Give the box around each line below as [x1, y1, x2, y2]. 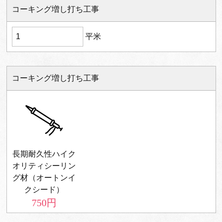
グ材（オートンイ [12, 173, 76, 182]
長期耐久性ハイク [12, 150, 76, 159]
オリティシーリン [12, 162, 76, 170]
